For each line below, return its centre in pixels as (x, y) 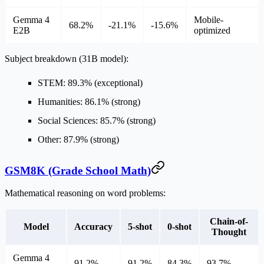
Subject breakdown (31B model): (67, 58)
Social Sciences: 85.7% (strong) (97, 120)
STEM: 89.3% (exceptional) (90, 82)
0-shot (179, 227)
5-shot (140, 227)
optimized (212, 30)
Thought (229, 232)
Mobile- (209, 19)
